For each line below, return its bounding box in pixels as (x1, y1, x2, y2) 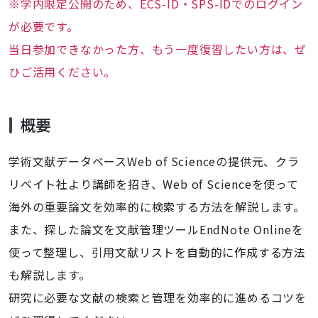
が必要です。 (9, 18, 79, 35)
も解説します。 (9, 266, 91, 283)
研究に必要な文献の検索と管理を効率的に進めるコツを (9, 289, 307, 306)
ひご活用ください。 (9, 63, 116, 80)
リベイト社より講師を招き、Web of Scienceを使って (9, 175, 299, 192)
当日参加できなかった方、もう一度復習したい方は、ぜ (9, 40, 307, 57)
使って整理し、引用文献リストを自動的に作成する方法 (9, 243, 306, 261)
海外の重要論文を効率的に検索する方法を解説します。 (9, 198, 305, 215)
